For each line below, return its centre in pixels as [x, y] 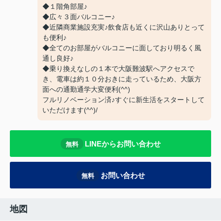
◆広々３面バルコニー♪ [79, 17]
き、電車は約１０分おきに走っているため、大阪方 [122, 79]
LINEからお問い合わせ [123, 144]
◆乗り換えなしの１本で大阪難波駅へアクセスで [118, 69]
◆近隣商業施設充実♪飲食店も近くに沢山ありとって [124, 27]
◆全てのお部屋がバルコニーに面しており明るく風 [122, 48]
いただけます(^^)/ [70, 110]
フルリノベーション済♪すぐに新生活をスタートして [124, 100]
